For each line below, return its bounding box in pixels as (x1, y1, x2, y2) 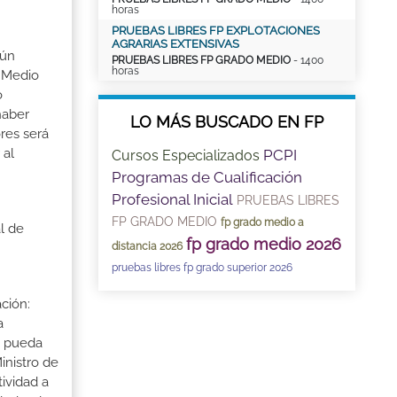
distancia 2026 (112, 240, 183, 253)
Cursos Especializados (112, 147, 260, 164)
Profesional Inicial (112, 191, 233, 208)
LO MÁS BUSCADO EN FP (130, 113, 323, 131)
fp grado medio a (221, 216, 304, 229)
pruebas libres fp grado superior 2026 (112, 261, 292, 274)
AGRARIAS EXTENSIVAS (112, 37, 239, 51)
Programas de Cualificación (112, 168, 302, 186)
